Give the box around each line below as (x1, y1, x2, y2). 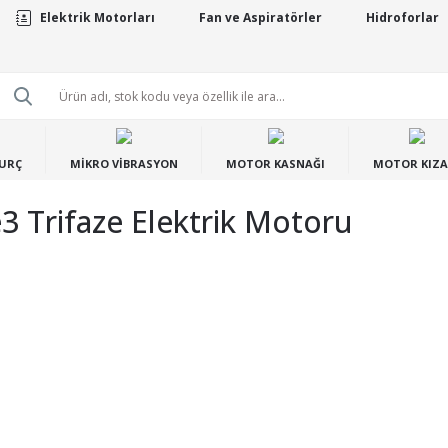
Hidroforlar (365, 9, 439, 26)
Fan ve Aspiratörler (198, 9, 322, 26)
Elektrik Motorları (39, 9, 155, 26)
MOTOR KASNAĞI (226, 156, 325, 171)
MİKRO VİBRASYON (70, 156, 178, 171)
